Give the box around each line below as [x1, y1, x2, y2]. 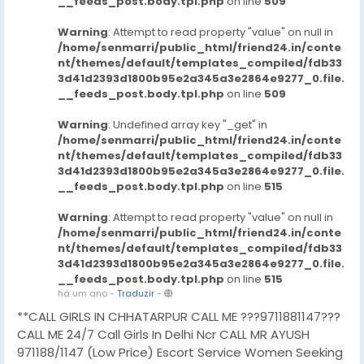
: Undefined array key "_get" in [108, 117, 267, 132]
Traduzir [117, 287, 154, 300]
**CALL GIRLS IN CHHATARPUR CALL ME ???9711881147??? [17, 308, 340, 325]
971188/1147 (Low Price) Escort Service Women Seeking [17, 344, 343, 361]
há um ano [58, 287, 107, 300]
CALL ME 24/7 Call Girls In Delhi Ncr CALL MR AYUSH [17, 326, 310, 343]
